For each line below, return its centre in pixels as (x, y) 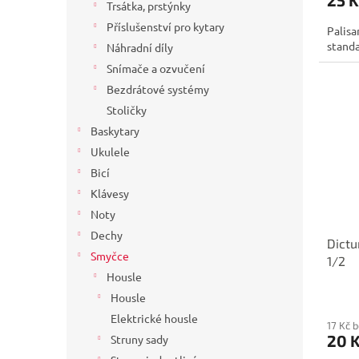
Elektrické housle (154, 319)
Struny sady (139, 339)
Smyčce (110, 256)
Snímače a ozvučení (156, 69)
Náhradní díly (140, 48)
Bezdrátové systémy (158, 89)
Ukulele (110, 152)
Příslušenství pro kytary (165, 27)
